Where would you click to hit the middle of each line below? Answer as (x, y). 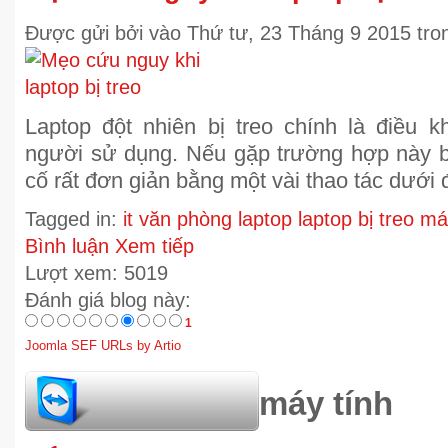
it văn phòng (177, 219)
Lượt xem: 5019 (96, 273)
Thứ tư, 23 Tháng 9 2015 (299, 33)
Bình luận (67, 246)
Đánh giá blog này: (108, 300)
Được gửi (67, 33)
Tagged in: (71, 219)
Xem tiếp (154, 246)
